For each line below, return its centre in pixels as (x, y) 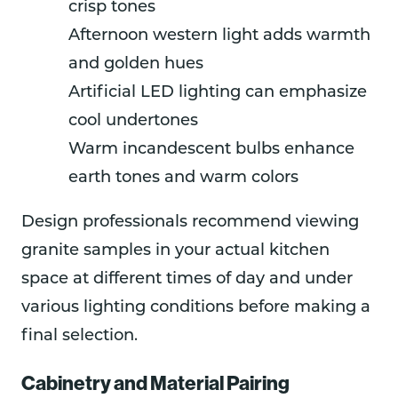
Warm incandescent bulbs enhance (211, 149)
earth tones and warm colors (183, 178)
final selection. (80, 336)
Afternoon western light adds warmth (219, 36)
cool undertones (133, 121)
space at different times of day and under (187, 279)
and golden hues (136, 64)
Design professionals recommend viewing (190, 222)
